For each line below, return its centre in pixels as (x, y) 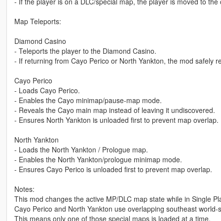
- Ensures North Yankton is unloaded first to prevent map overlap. (116, 120)
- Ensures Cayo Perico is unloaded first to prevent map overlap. (113, 169)
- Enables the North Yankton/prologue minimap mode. (98, 160)
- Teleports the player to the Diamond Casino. (85, 51)
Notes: (24, 189)
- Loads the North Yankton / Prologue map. (81, 150)
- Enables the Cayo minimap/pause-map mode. (88, 100)
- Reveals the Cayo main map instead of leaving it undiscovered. (114, 110)
